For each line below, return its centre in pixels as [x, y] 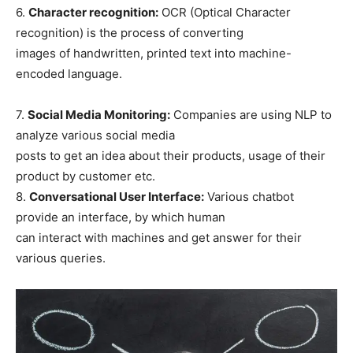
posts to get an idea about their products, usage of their [171, 155]
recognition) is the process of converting [130, 32]
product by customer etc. [85, 176]
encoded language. [69, 73]
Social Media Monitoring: [99, 114]
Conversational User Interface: [117, 196]
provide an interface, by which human [121, 217]
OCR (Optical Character [225, 12]
